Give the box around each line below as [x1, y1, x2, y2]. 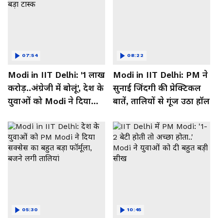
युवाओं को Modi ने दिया [8, 96, 91, 106]
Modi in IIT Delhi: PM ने [113, 70, 208, 80]
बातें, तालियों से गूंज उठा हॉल [113, 96, 210, 106]
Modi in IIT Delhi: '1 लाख [8, 70, 105, 80]
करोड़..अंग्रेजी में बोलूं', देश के [8, 83, 104, 93]
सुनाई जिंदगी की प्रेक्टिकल [113, 83, 201, 93]
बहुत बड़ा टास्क [8, 109, 59, 119]
